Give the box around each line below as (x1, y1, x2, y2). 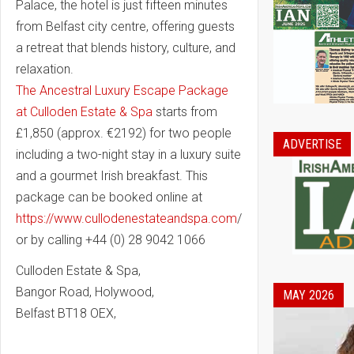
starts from (153, 104, 217, 119)
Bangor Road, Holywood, (16, 284, 154, 299)
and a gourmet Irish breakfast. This (16, 168, 208, 183)
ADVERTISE (283, 137, 341, 153)
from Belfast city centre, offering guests (16, 18, 235, 34)
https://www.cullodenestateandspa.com (16, 210, 237, 226)
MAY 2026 (283, 288, 334, 303)
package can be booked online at (16, 189, 202, 205)
